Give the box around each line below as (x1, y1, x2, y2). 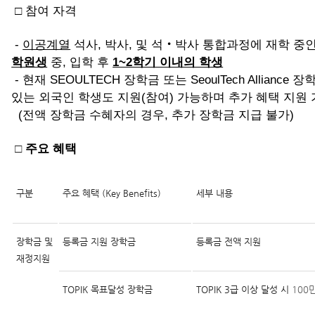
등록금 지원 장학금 (63, 236, 136, 247)
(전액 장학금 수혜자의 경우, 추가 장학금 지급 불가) (11, 108, 295, 122)
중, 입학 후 (47, 55, 113, 69)
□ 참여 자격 (11, 4, 77, 18)
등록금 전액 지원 (196, 236, 262, 247)
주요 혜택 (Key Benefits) (63, 188, 162, 198)
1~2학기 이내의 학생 (112, 55, 224, 69)
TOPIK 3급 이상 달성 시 (196, 284, 292, 295)
